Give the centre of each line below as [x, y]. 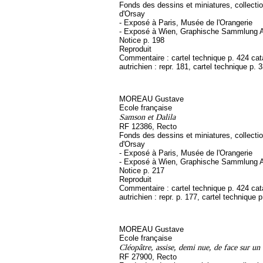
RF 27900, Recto [148, 257]
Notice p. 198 [142, 40]
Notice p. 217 [142, 171]
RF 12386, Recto [148, 127]
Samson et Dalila [147, 117]
